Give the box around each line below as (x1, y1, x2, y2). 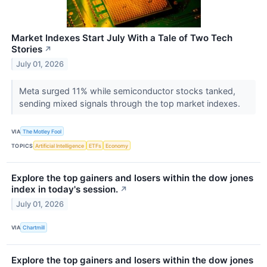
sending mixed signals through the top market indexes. (18, 98, 243, 108)
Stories (11, 44, 42, 55)
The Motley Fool (23, 128, 62, 135)
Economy (105, 142, 129, 149)
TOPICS (11, 142, 33, 149)
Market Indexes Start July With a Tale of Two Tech (11, 32, 232, 44)
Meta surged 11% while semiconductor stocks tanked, (18, 85, 235, 96)
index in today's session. (11, 184, 118, 195)
